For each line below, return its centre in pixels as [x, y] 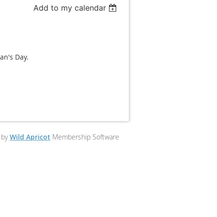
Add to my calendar [70, 8]
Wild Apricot [30, 137]
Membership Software [85, 137]
